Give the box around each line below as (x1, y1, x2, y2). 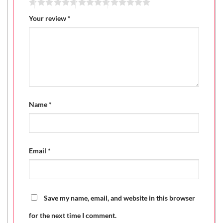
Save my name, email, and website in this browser (44, 193, 195, 202)
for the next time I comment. (29, 211, 116, 220)
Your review (29, 14, 68, 23)
